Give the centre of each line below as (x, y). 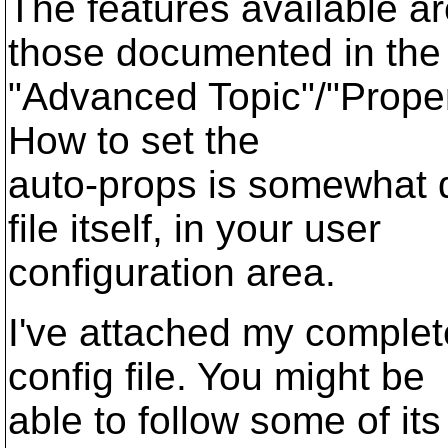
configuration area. (172, 272)
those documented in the (224, 52)
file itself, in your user (194, 228)
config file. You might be (216, 376)
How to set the (134, 140)
